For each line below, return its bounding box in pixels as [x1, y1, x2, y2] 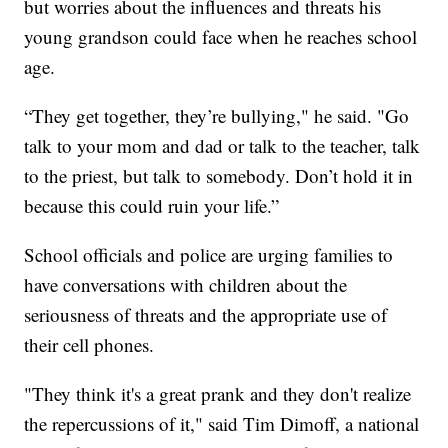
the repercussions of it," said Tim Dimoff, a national [24, 410, 420, 436]
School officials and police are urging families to [24, 241, 394, 267]
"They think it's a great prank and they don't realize [24, 380, 412, 406]
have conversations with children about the [24, 271, 348, 297]
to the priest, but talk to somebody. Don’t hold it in [24, 162, 414, 188]
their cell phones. [24, 331, 155, 357]
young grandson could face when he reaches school [24, 23, 418, 49]
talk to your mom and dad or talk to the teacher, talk [24, 132, 421, 158]
